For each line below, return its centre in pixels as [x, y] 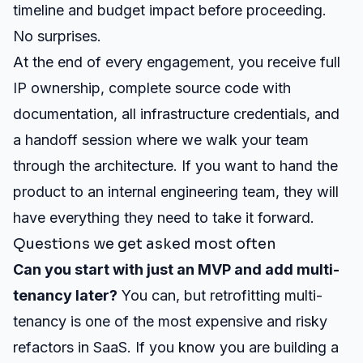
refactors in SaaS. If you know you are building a [176, 347]
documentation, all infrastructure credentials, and [176, 114]
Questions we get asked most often [145, 244]
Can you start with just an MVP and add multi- [176, 269]
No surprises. [57, 36]
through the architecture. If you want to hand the [175, 166]
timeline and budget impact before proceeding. [170, 10]
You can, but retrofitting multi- [220, 295]
